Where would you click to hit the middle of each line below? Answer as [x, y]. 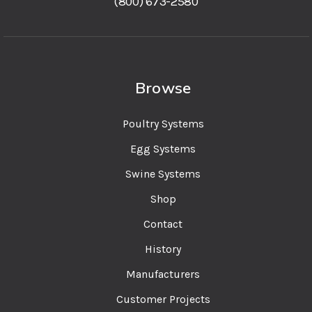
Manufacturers [163, 274]
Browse [163, 87]
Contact [163, 224]
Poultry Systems [163, 123]
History [163, 249]
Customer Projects [163, 299]
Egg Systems [163, 148]
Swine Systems [163, 173]
